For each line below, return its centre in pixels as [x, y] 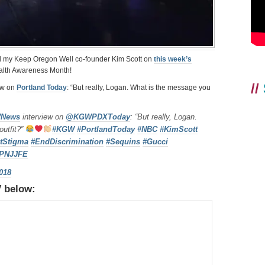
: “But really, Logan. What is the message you [139, 88]
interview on [43, 117]
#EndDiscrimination [67, 142]
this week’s [173, 59]
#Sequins [123, 142]
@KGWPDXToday [98, 117]
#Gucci [155, 142]
